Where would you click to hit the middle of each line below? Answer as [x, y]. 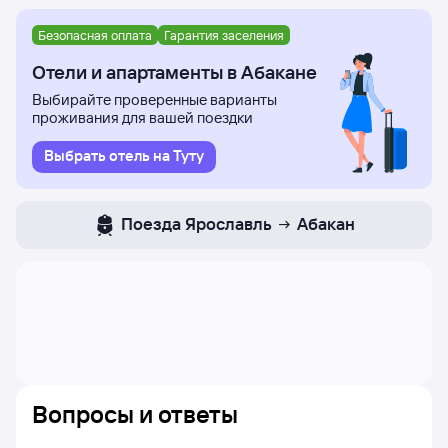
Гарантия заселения [224, 34]
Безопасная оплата [95, 34]
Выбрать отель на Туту [124, 155]
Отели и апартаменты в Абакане [174, 72]
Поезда [151, 223]
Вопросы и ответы [135, 414]
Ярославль [228, 223]
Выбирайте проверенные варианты [154, 99]
